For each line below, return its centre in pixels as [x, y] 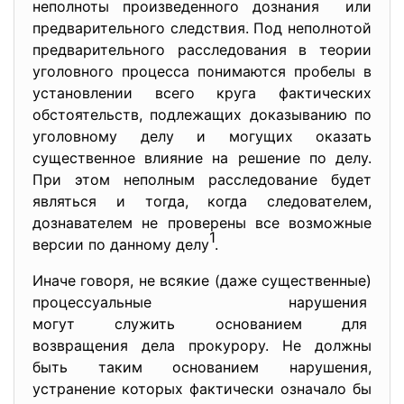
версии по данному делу [121, 244]
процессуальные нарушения [202, 302]
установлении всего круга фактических [202, 93]
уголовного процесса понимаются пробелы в [202, 71]
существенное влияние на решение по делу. [202, 158]
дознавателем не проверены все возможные [202, 223]
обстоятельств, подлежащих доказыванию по [202, 115]
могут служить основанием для [202, 324]
